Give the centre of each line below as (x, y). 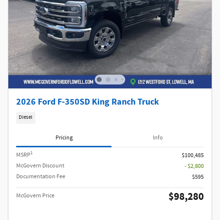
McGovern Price (35, 195)
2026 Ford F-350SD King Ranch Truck (88, 102)
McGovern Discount (40, 165)
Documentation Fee (41, 176)
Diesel (26, 118)
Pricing (64, 138)
